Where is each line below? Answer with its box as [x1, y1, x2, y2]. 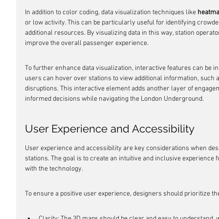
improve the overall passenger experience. [25, 39, 149, 47]
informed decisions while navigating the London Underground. [25, 95, 204, 103]
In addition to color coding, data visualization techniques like [25, 8, 197, 17]
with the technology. [25, 165, 83, 173]
